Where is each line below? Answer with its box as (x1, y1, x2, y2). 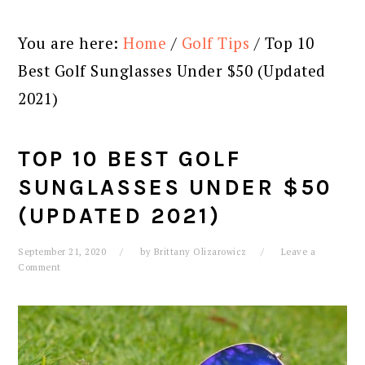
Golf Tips (181, 33, 250, 53)
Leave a (280, 246, 316, 257)
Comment (18, 262, 61, 273)
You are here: (18, 33, 124, 53)
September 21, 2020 (18, 246, 107, 257)
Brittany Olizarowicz (153, 246, 247, 257)
